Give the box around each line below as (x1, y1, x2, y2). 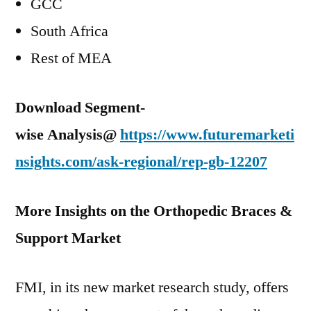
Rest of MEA (31, 49, 112, 68)
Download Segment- (15, 98, 145, 117)
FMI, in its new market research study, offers (15, 278, 289, 297)
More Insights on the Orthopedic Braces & (15, 201, 292, 221)
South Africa (31, 22, 108, 41)
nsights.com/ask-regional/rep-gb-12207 (15, 152, 267, 171)
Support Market (15, 228, 121, 248)
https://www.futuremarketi (120, 125, 294, 144)
